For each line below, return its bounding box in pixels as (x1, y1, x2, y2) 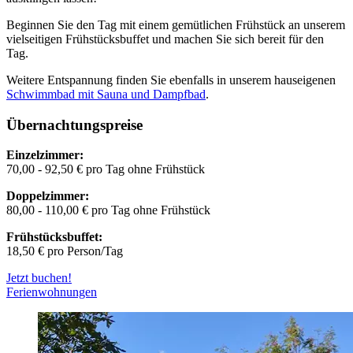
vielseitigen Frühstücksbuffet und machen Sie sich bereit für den (6, 32, 324, 46)
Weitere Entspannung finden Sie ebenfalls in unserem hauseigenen (6, 72, 336, 87)
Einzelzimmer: (6, 148, 84, 162)
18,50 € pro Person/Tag (6, 244, 123, 258)
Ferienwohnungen (6, 285, 97, 299)
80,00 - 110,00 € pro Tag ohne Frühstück (6, 203, 210, 217)
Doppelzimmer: (6, 189, 89, 203)
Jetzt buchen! (6, 271, 72, 285)
